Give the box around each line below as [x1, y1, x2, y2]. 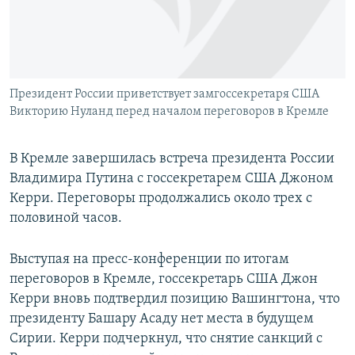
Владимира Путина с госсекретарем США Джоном [10, 171, 334, 187]
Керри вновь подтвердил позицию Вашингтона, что [10, 292, 340, 307]
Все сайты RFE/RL [27, 113, 136, 129]
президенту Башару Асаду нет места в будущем [10, 311, 314, 327]
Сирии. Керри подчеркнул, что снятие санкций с [10, 331, 323, 347]
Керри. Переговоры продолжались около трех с [10, 191, 312, 207]
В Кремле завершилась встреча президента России [10, 151, 334, 167]
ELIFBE [29, 66, 59, 78]
